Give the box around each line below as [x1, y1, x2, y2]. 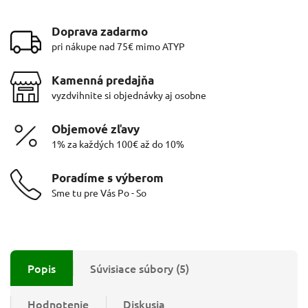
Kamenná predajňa [52, 72, 154, 87]
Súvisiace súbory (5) [90, 260, 189, 276]
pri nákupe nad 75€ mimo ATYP [52, 39, 185, 52]
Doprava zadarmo [52, 23, 148, 38]
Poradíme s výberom [52, 170, 164, 185]
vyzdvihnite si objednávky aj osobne [52, 88, 206, 101]
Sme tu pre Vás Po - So [52, 186, 146, 199]
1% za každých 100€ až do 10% [52, 137, 184, 150]
